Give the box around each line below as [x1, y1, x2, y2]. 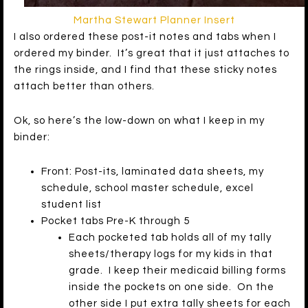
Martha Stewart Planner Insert [73, 15, 235, 26]
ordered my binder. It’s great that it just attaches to [14, 48, 289, 59]
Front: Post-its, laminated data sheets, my [41, 166, 264, 177]
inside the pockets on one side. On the [69, 282, 274, 293]
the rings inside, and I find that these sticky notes [14, 65, 277, 76]
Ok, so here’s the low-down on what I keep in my [14, 115, 265, 126]
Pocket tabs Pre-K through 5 [41, 216, 190, 227]
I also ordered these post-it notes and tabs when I [14, 32, 276, 43]
